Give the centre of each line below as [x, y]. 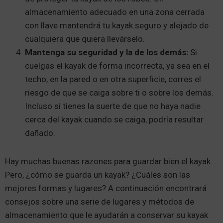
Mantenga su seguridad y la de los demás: [108, 53]
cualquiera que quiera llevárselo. [85, 39]
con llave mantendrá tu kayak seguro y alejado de [117, 26]
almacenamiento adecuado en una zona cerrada [115, 12]
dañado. [40, 133]
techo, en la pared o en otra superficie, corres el [113, 79]
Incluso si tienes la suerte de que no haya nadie [113, 106]
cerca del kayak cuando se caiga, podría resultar [114, 120]
